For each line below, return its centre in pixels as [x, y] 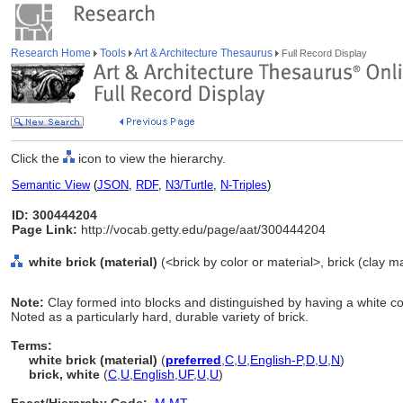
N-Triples [244, 185]
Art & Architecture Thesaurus [204, 53]
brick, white [64, 374]
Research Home [52, 53]
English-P [276, 360]
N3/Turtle [189, 185]
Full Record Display [323, 53]
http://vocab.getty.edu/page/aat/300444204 [201, 229]
